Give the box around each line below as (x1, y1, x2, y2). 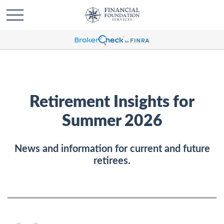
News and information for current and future (14, 144, 210, 154)
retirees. (93, 156, 130, 166)
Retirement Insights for (29, 94, 194, 110)
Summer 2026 (61, 113, 162, 129)
